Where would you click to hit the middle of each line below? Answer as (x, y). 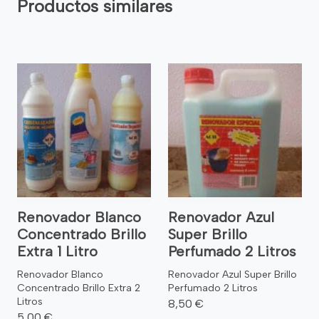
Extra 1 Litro (57, 251)
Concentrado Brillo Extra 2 (79, 288)
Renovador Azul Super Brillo (232, 274)
